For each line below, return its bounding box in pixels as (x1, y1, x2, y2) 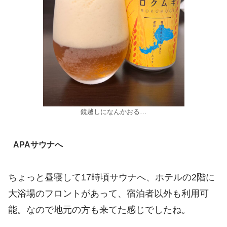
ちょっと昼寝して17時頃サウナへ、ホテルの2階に (8, 172, 215, 182)
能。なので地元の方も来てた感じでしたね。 (8, 204, 191, 215)
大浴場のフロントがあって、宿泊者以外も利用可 (8, 188, 209, 199)
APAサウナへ (13, 140, 63, 149)
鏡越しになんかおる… (81, 108, 146, 116)
